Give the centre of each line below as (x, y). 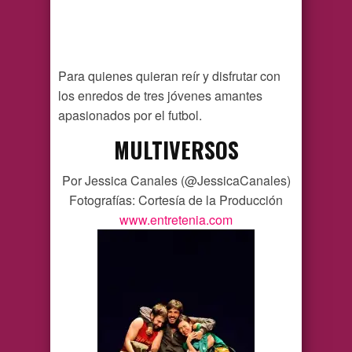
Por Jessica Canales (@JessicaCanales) (176, 180)
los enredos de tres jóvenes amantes (160, 95)
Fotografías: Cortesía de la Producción (176, 200)
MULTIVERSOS (176, 149)
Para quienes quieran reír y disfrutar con (169, 75)
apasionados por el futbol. (130, 115)
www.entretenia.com (176, 219)
